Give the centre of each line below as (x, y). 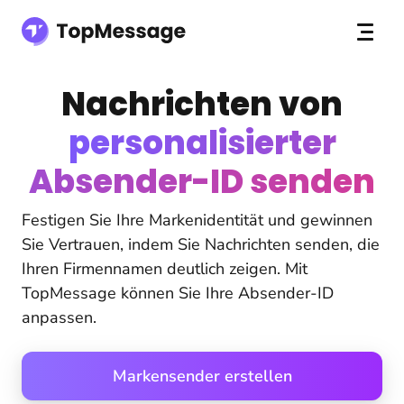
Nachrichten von (202, 104)
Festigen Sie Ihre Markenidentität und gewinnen (197, 220)
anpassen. (59, 317)
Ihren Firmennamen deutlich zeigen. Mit (165, 269)
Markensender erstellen (202, 376)
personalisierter (202, 143)
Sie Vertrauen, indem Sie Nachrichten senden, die (201, 244)
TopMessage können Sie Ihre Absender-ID (178, 293)
